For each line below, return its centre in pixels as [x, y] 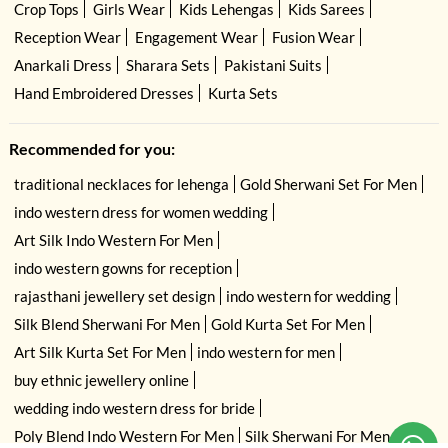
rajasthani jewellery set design [114, 296]
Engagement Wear [196, 37]
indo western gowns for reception [122, 268]
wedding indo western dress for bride [134, 408]
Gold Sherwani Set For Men [328, 184]
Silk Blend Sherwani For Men [106, 324]
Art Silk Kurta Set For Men [99, 352]
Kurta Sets [242, 93]
